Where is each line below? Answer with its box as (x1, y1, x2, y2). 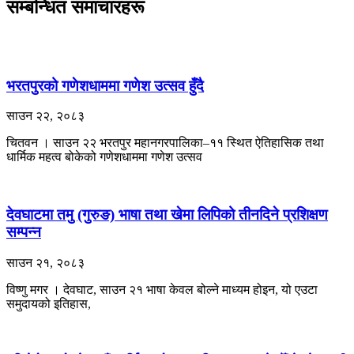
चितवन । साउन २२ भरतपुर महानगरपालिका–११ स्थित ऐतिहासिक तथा (6, 136, 324, 150)
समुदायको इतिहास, (6, 296, 91, 311)
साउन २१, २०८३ (6, 255, 85, 269)
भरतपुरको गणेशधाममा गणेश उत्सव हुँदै (6, 77, 204, 94)
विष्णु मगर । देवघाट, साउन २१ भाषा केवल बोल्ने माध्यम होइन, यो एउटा (6, 282, 318, 296)
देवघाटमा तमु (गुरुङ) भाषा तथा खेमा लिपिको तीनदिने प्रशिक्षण (6, 206, 328, 224)
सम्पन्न (6, 224, 41, 241)
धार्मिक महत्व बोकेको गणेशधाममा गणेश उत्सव (6, 150, 202, 164)
